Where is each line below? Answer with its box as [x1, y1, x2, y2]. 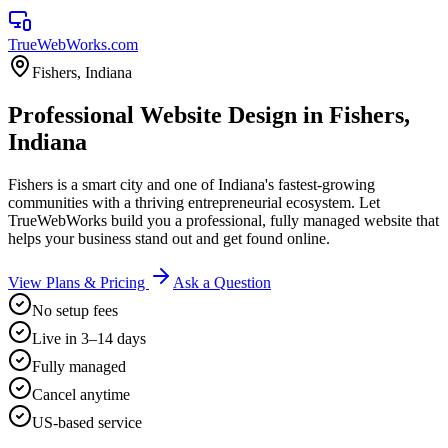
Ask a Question [173, 273, 271, 291]
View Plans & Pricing [8, 273, 149, 291]
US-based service [32, 413, 142, 431]
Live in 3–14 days [32, 329, 146, 347]
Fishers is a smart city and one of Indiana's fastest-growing [8, 175, 375, 193]
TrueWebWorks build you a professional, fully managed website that [8, 211, 439, 229]
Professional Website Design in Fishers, [8, 101, 410, 128]
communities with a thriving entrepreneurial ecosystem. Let [8, 193, 380, 211]
